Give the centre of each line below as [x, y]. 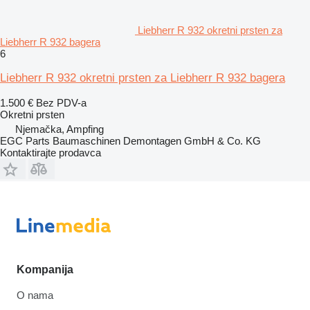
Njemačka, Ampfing [60, 129]
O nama [35, 295]
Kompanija [45, 269]
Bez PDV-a [61, 102]
